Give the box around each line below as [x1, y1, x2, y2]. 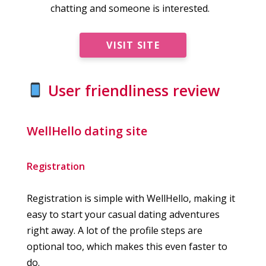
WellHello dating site [27, 123, 147, 140]
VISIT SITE [106, 38, 160, 52]
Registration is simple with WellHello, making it [27, 192, 235, 205]
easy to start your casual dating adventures [27, 208, 220, 221]
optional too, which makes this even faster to [27, 240, 227, 254]
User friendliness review [43, 80, 220, 100]
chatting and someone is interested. [50, 1, 210, 15]
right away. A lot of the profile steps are [27, 224, 202, 237]
